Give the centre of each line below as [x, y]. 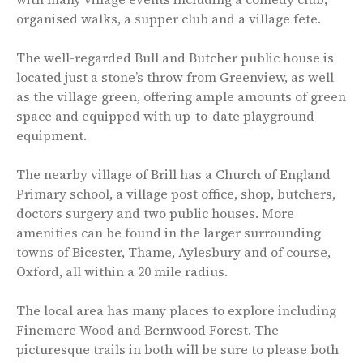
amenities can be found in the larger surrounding [169, 233]
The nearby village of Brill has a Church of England [173, 175]
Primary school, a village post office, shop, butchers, [176, 194]
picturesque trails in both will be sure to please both [177, 350]
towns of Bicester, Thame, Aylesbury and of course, [173, 252]
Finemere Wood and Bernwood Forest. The [147, 330]
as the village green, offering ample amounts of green [181, 97]
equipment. [51, 136]
